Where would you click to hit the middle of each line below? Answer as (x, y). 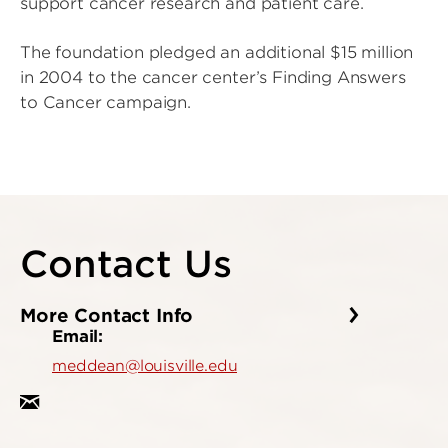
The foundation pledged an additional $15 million (217, 53)
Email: (78, 336)
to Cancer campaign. (105, 103)
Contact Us (126, 264)
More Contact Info (110, 316)
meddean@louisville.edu (145, 366)
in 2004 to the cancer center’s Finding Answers (213, 78)
